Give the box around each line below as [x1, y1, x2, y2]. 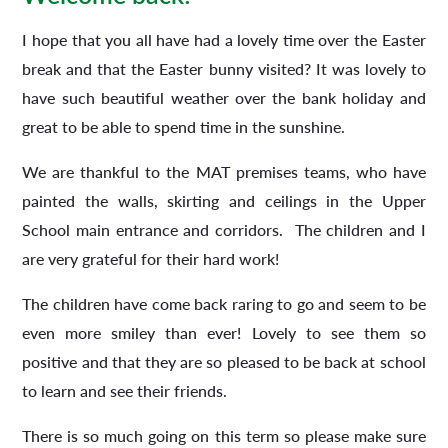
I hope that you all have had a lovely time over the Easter [22, 29, 426, 49]
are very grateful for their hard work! [22, 248, 280, 268]
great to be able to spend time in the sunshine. [22, 116, 346, 136]
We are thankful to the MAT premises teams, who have [22, 161, 426, 181]
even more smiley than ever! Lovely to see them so [22, 322, 426, 342]
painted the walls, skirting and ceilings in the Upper [22, 190, 426, 210]
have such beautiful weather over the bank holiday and [22, 87, 426, 107]
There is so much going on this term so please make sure [22, 425, 426, 445]
